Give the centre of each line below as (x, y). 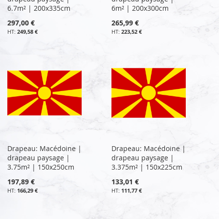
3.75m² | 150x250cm (41, 167)
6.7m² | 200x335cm (39, 8)
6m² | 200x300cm (140, 8)
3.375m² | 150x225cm (147, 167)
